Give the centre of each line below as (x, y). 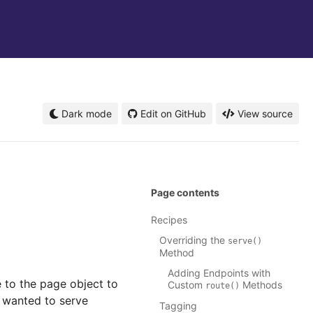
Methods (261, 285)
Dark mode (85, 114)
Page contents (185, 193)
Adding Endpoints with (219, 273)
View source (265, 114)
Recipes (169, 220)
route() (223, 286)
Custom (187, 285)
